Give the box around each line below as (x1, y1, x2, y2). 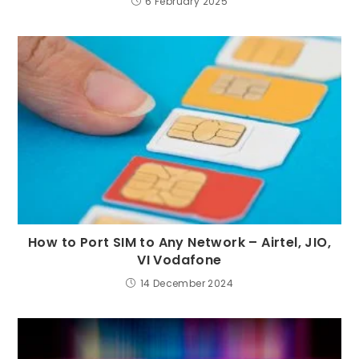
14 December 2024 (139, 276, 233, 291)
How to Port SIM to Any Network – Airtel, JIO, (28, 233, 331, 252)
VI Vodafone (137, 251, 222, 270)
